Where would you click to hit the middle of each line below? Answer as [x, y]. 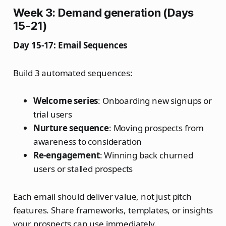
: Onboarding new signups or [155, 101]
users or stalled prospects [83, 169]
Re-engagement [66, 155]
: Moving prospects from [156, 128]
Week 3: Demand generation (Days [103, 13]
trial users [52, 115]
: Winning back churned [146, 155]
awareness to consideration [88, 142]
